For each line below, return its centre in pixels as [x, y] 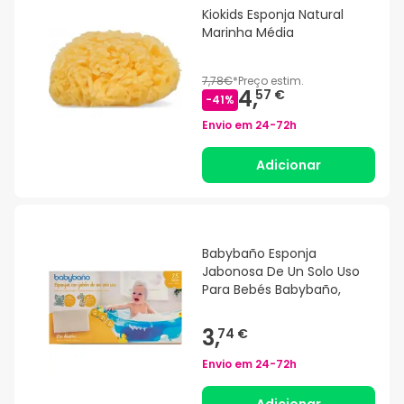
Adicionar [289, 165]
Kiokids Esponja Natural [273, 15]
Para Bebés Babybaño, [271, 290]
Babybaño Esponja [259, 254]
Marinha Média [248, 33]
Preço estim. [271, 81]
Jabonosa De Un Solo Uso [281, 272]
